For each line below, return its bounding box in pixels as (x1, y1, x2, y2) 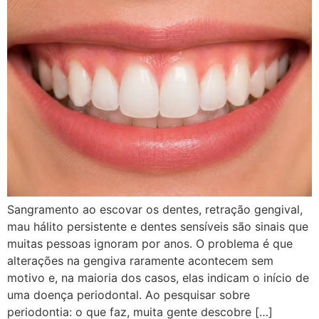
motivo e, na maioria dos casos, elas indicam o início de (7, 270, 309, 285)
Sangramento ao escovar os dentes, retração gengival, (7, 202, 303, 216)
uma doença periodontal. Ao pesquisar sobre (7, 287, 250, 302)
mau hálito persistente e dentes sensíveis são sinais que (7, 219, 308, 234)
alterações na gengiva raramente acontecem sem (7, 253, 273, 268)
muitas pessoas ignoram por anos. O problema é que (7, 236, 293, 251)
